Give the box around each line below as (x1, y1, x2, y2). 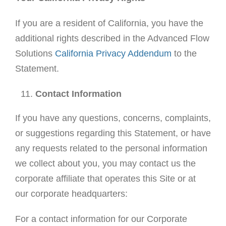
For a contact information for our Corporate (15, 214, 187, 224)
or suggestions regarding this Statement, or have (15, 128, 211, 139)
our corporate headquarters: (15, 189, 128, 199)
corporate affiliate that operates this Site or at (15, 174, 196, 184)
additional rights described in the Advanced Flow (15, 33, 209, 44)
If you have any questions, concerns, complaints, (15, 113, 211, 124)
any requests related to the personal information (15, 143, 207, 154)
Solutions (15, 48, 55, 59)
